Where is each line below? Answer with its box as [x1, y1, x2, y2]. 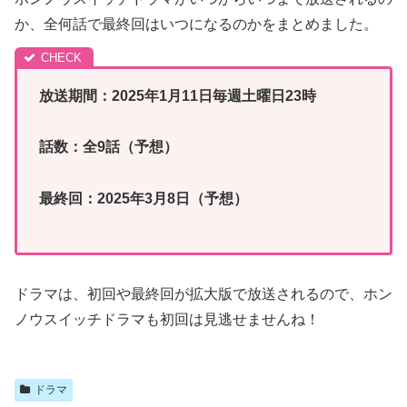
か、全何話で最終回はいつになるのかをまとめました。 [15, 15, 378, 32]
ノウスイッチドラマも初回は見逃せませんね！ [15, 311, 320, 327]
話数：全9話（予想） [39, 139, 178, 155]
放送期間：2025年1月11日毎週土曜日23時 [39, 87, 316, 104]
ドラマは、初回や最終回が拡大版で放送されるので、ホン [15, 285, 392, 302]
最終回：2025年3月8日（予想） [39, 191, 248, 207]
